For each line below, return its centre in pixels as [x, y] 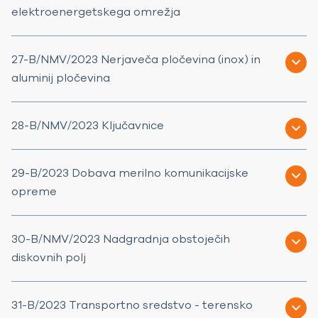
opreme [34, 191]
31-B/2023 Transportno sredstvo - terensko [132, 305]
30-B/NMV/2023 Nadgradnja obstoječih [121, 239]
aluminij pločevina [61, 78]
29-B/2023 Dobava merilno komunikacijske [130, 173]
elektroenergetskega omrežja [96, 12]
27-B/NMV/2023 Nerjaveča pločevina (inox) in [136, 59]
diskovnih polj [49, 257]
